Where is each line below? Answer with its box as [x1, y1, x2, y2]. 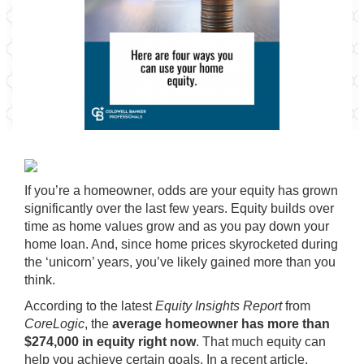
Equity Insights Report [155, 299, 282, 313]
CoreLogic [24, 317, 84, 331]
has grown [275, 184, 338, 197]
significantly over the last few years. [24, 201, 231, 215]
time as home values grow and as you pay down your [24, 219, 329, 233]
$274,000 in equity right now [24, 335, 196, 349]
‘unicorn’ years [45, 255, 129, 269]
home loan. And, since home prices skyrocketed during [24, 237, 338, 251]
